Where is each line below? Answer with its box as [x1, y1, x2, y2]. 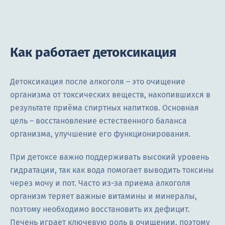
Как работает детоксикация [10, 44, 176, 60]
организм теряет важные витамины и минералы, [10, 191, 197, 201]
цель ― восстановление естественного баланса [10, 116, 187, 126]
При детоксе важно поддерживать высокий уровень [10, 152, 209, 162]
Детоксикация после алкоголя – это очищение [10, 76, 185, 86]
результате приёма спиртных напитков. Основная [10, 102, 199, 113]
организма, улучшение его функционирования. [10, 129, 191, 139]
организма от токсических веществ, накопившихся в [10, 89, 210, 99]
